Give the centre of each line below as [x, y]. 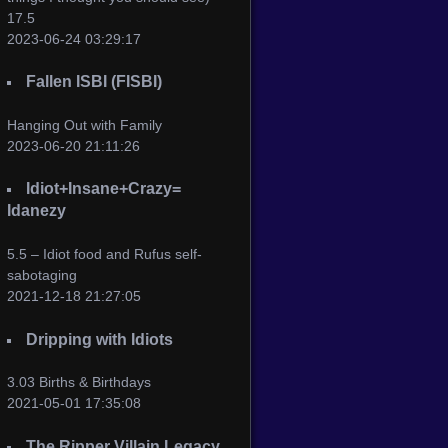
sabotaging [42, 274]
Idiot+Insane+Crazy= [104, 189]
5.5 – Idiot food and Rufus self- [104, 253]
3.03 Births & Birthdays [79, 382]
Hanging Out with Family [84, 124]
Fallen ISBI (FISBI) [94, 82]
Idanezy [36, 211]
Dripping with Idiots [100, 339]
